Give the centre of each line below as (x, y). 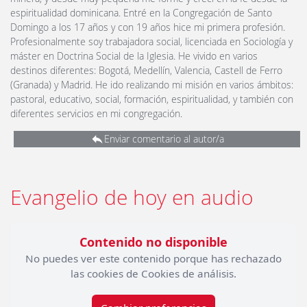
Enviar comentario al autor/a (164, 139)
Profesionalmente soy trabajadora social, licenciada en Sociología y (151, 42)
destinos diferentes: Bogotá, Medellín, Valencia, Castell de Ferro (146, 71)
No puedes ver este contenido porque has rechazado (153, 259)
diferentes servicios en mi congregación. (96, 114)
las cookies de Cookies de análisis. (153, 274)
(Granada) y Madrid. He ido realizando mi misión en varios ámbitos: (152, 85)
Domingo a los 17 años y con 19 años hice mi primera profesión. (148, 27)
